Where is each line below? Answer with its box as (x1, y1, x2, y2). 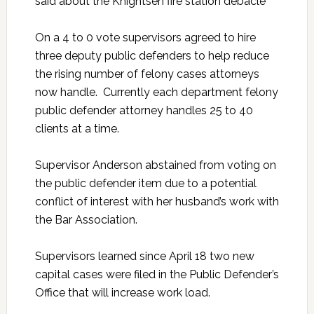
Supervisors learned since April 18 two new (34, 250, 254, 264)
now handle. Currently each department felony (34, 86, 278, 100)
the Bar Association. (34, 213, 137, 227)
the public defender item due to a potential (34, 177, 257, 191)
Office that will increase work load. (34, 286, 210, 300)
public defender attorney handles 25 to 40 (34, 104, 253, 118)
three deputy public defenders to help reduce (34, 49, 269, 63)
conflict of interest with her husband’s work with (34, 195, 279, 209)
